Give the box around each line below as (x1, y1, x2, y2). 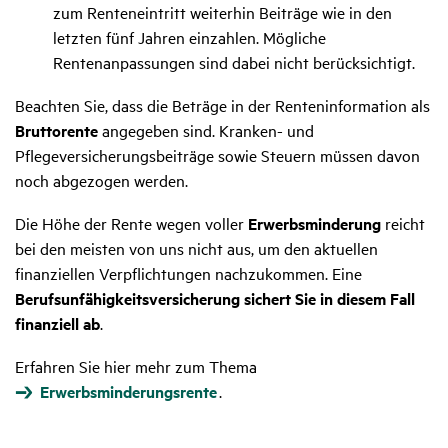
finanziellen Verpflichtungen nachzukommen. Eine (15, 262, 362, 285)
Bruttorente (15, 119, 98, 143)
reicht (381, 212, 425, 235)
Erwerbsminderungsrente (40, 380, 217, 404)
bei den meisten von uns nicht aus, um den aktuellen (15, 237, 378, 260)
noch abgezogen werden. (15, 169, 188, 192)
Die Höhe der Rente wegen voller (15, 212, 248, 235)
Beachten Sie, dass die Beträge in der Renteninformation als (15, 94, 430, 117)
